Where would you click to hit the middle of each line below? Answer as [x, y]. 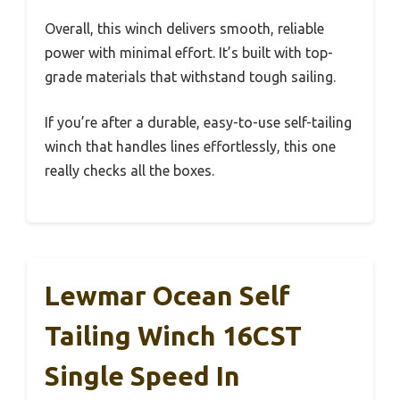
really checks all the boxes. [129, 171]
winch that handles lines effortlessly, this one [190, 147]
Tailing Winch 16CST [173, 336]
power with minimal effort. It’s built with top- [189, 53]
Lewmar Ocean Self [167, 296]
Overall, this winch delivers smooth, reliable [184, 29]
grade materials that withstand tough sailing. [190, 77]
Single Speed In [142, 376]
